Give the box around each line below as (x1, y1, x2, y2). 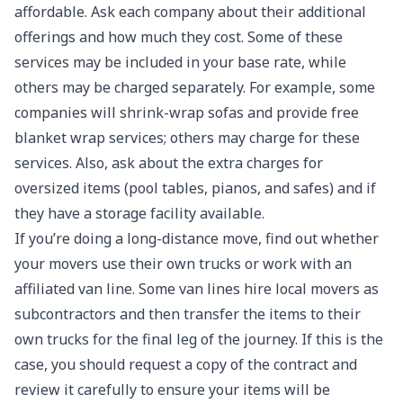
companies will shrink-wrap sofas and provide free (14, 103, 359, 122)
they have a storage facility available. (14, 203, 264, 223)
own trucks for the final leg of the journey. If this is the (14, 329, 383, 349)
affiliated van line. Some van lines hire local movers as (14, 279, 379, 299)
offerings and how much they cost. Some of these (14, 27, 343, 47)
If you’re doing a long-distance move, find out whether (14, 228, 379, 248)
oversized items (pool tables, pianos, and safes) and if (14, 178, 376, 198)
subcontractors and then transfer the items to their (14, 304, 361, 324)
